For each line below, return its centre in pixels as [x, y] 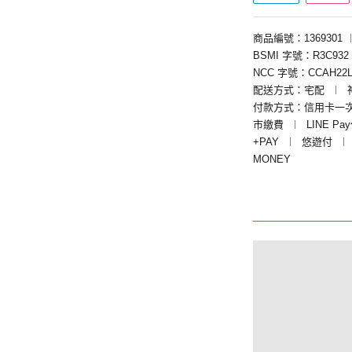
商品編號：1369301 [298, 38]
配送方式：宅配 [289, 90]
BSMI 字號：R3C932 [301, 56]
